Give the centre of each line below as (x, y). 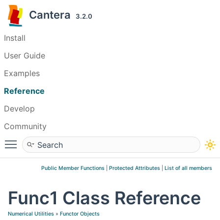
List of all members (188, 168)
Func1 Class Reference (104, 198)
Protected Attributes (135, 168)
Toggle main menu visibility (72, 140)
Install (15, 38)
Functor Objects (80, 214)
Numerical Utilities (31, 214)
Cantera (52, 15)
